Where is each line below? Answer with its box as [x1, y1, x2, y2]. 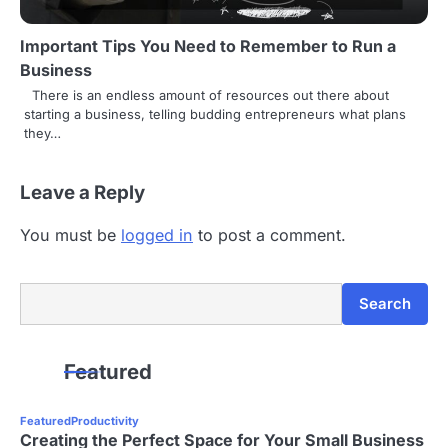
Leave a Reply [20, 181, 145, 205]
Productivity [71, 414, 139, 429]
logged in [121, 225, 193, 246]
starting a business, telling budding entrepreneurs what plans [24, 106, 406, 123]
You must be [20, 225, 121, 246]
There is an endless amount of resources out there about [24, 87, 389, 104]
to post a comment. [193, 225, 346, 246]
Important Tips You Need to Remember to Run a [20, 36, 396, 57]
